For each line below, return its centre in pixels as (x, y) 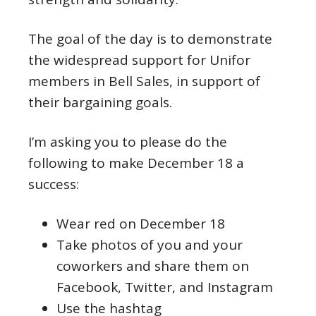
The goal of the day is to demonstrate (150, 39)
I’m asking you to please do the (128, 142)
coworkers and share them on (153, 266)
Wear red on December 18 (141, 224)
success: (54, 184)
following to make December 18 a (136, 163)
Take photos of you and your (150, 245)
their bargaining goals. (100, 102)
